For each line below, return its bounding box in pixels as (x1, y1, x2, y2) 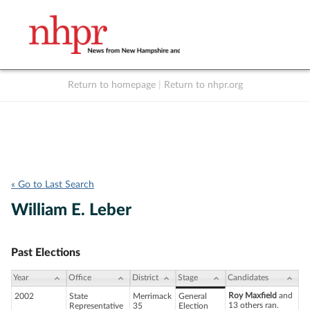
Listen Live (139, 95, 182, 104)
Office (69, 273, 91, 282)
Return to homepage (67, 80, 156, 90)
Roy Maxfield (228, 291, 277, 300)
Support (230, 95, 262, 104)
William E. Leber (11, 202, 131, 219)
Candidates (228, 273, 268, 282)
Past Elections (11, 247, 80, 258)
